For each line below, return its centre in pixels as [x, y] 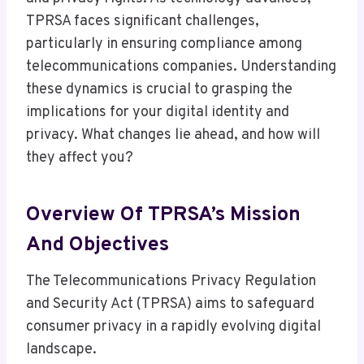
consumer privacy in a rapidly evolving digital [173, 327]
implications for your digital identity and [158, 113]
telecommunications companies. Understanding [181, 67]
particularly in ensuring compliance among [164, 45]
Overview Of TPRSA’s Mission [163, 215]
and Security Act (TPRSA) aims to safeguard [170, 305]
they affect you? [80, 158]
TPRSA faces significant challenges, [143, 22]
